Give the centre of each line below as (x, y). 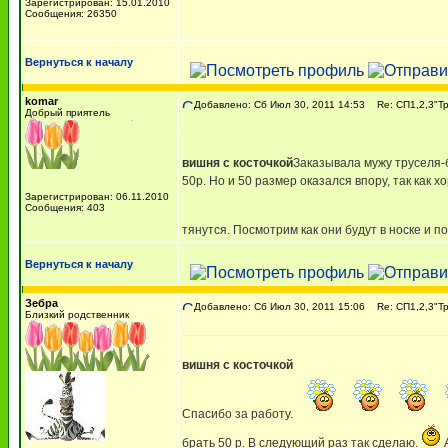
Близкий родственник (77, 314)
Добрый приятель (67, 112)
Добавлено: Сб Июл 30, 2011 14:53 (279, 104)
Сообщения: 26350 (71, 13)
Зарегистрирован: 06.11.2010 (97, 196)
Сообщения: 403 (65, 207)
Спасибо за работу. (239, 414)
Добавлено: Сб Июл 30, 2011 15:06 (279, 306)
